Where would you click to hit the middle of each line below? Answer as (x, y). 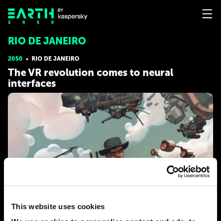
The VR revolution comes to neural (91, 73)
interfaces (32, 83)
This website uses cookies (58, 206)
